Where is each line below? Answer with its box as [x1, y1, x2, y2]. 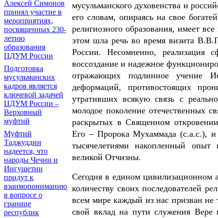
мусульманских [4, 73, 55, 81]
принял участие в [4, 8, 62, 16]
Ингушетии [4, 164, 43, 173]
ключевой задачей [4, 91, 63, 99]
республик [4, 208, 39, 217]
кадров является [4, 82, 57, 90]
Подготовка [4, 64, 43, 73]
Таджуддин [4, 138, 41, 146]
